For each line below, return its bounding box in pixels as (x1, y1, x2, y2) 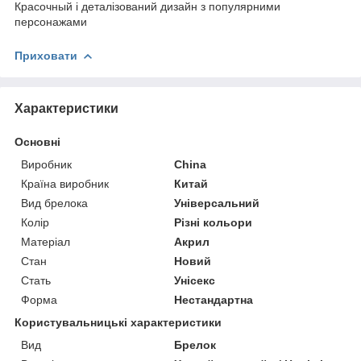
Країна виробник (21, 176, 109, 190)
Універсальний (174, 196, 260, 210)
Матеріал (21, 234, 70, 248)
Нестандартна (174, 293, 254, 306)
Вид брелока (21, 196, 88, 210)
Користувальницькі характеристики (15, 315, 222, 329)
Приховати (15, 48, 77, 62)
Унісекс (174, 273, 216, 287)
